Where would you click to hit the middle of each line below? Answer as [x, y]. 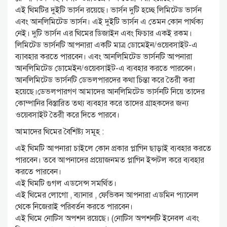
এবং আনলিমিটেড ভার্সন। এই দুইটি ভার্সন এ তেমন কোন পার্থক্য [109, 22]
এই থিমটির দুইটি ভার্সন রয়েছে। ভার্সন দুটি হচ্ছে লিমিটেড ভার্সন [108, 10]
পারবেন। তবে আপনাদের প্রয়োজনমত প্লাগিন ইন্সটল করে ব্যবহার [110, 160]
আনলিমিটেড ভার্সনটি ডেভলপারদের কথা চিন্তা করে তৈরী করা [105, 80]
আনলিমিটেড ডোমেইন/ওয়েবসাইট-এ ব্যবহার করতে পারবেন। [105, 69]
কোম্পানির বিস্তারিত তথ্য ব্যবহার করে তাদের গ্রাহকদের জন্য [102, 104]
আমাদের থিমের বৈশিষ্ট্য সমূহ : [60, 132]
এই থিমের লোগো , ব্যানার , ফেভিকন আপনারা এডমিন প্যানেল [107, 195]
